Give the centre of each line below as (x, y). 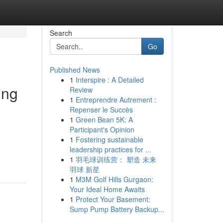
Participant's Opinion (102, 129)
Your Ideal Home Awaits (107, 189)
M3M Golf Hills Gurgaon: (114, 179)
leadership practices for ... (110, 149)
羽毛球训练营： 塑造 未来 (116, 159)
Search (61, 33)
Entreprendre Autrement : (116, 100)
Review (81, 90)
